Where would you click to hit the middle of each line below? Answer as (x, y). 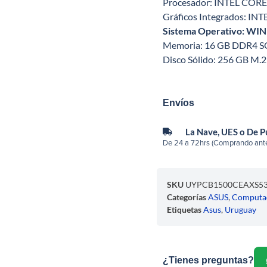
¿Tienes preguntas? (209, 260)
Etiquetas (184, 209)
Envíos (179, 103)
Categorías (187, 197)
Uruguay (241, 209)
